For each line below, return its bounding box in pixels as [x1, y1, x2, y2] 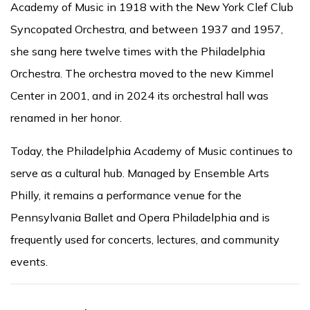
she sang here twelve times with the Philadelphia [10, 44, 265, 58]
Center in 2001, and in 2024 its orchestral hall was [10, 88, 268, 102]
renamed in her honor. [10, 110, 122, 125]
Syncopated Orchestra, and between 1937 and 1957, [10, 21, 283, 36]
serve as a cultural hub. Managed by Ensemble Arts [10, 165, 269, 180]
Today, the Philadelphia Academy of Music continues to [10, 143, 293, 158]
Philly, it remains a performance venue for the [10, 188, 241, 202]
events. [10, 254, 51, 268]
